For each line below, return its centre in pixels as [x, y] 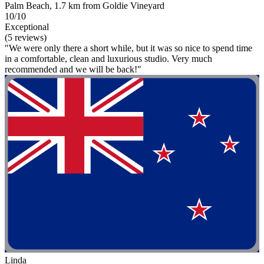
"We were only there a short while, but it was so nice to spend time [128, 48]
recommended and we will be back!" [73, 69]
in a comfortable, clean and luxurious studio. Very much [108, 58]
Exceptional [27, 27]
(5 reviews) [26, 37]
